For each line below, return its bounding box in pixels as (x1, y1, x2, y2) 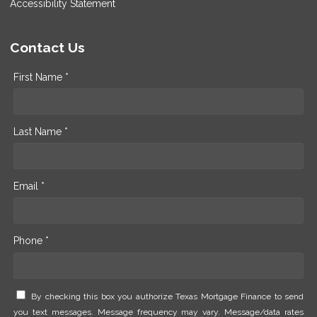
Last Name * (13, 125, 68, 137)
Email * (13, 180, 45, 192)
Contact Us (10, 39, 85, 55)
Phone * (13, 234, 49, 246)
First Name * (13, 71, 69, 83)
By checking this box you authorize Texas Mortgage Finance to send (31, 292, 304, 302)
